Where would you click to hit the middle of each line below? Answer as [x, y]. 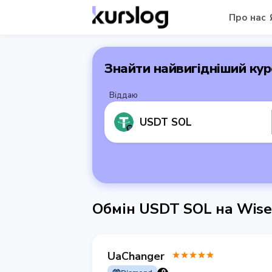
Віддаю [124, 95]
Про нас [247, 17]
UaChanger [136, 256]
